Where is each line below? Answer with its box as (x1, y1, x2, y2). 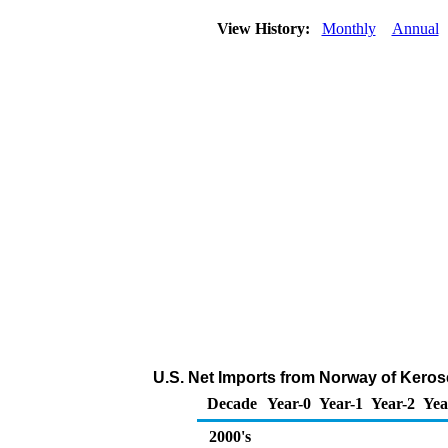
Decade (207, 395, 257, 412)
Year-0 (267, 395, 311, 412)
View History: (212, 20, 318, 37)
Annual (391, 20, 439, 37)
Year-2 (371, 395, 415, 412)
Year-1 (319, 395, 363, 412)
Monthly (321, 20, 376, 37)
